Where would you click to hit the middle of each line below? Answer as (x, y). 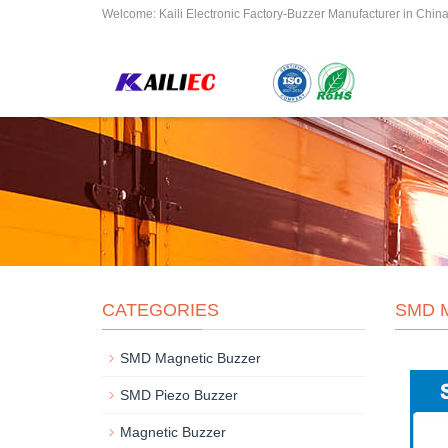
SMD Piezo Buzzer (179, 395)
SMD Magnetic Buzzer (190, 358)
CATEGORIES (160, 310)
